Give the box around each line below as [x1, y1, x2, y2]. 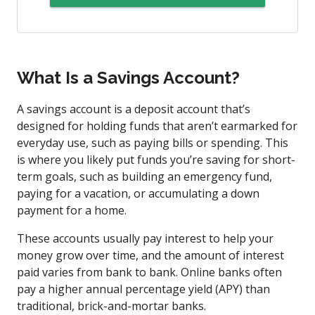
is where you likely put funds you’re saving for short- [17, 151, 295, 167]
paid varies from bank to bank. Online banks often [17, 264, 282, 280]
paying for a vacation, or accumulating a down [17, 185, 259, 201]
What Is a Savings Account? [17, 67, 240, 88]
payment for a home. [17, 202, 129, 218]
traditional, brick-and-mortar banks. [17, 297, 206, 314]
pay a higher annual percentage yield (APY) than [17, 281, 270, 297]
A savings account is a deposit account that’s [17, 101, 250, 117]
